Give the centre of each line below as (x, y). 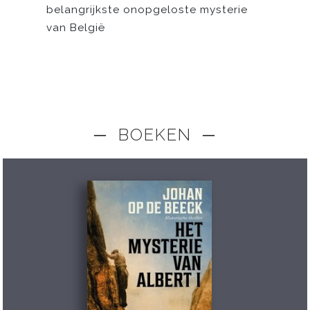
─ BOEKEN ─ (155, 134)
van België (76, 27)
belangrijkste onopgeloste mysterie (147, 9)
